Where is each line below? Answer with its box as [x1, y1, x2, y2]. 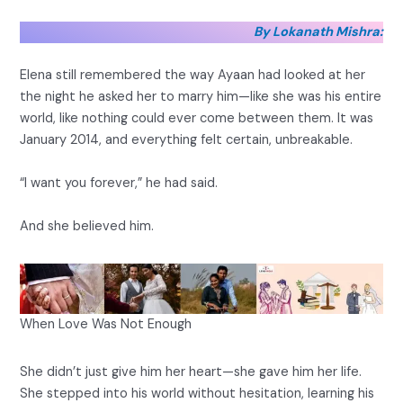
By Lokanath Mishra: [253, 22, 383, 40]
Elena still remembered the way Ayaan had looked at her [20, 66, 366, 84]
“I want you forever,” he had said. [20, 174, 219, 192]
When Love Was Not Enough [20, 315, 193, 333]
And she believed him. [20, 217, 155, 235]
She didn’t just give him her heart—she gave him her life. [20, 363, 363, 381]
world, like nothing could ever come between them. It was [20, 109, 374, 127]
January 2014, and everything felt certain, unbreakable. [20, 130, 354, 148]
